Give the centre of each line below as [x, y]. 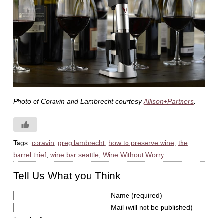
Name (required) [136, 195]
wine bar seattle [74, 155]
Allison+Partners [168, 101]
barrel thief [29, 155]
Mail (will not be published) [152, 208]
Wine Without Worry [133, 155]
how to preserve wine [141, 143]
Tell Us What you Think [67, 176]
